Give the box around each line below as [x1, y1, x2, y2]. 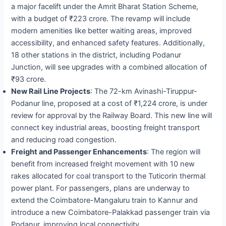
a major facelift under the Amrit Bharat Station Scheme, [11, 2, 199, 11]
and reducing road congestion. [11, 135, 117, 144]
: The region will [147, 147, 201, 156]
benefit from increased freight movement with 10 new [11, 159, 195, 168]
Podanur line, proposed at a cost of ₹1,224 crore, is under [11, 98, 208, 108]
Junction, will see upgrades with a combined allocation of [11, 62, 207, 72]
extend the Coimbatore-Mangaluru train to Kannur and [11, 195, 198, 205]
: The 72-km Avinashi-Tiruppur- [90, 86, 198, 96]
